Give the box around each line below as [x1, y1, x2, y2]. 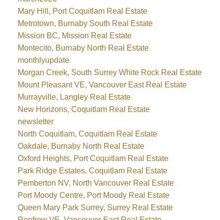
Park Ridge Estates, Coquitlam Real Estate [17, 166, 167, 175]
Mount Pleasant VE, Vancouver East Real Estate [17, 81, 187, 89]
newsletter [17, 117, 54, 126]
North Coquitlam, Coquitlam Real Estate [17, 130, 157, 138]
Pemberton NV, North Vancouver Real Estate [17, 179, 174, 188]
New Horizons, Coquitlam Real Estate [17, 105, 150, 114]
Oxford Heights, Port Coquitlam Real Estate [17, 154, 168, 163]
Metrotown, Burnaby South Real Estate [17, 19, 153, 28]
